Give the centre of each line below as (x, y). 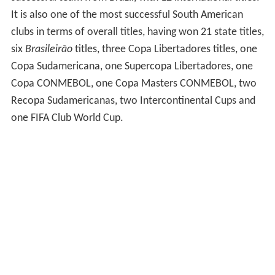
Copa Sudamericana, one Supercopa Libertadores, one (132, 67)
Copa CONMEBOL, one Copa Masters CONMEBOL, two (134, 84)
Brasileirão (48, 50)
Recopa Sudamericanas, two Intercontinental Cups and (133, 101)
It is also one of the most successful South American (127, 15)
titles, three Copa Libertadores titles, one (165, 50)
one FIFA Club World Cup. (67, 118)
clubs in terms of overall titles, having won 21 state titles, (137, 33)
